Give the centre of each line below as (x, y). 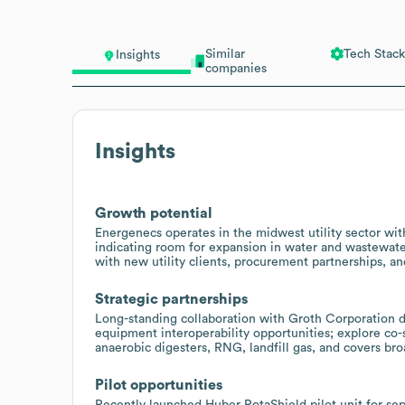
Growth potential (154, 213)
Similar (225, 54)
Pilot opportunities (159, 385)
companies (235, 68)
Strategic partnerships (171, 299)
